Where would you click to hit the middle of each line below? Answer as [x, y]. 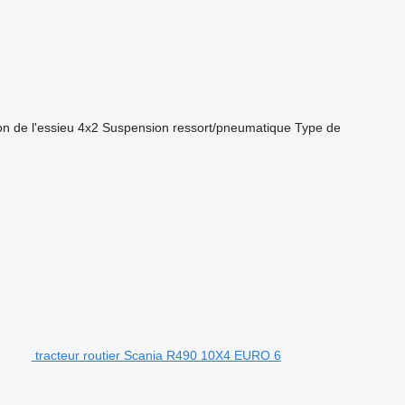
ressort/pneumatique [231, 127]
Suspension [135, 127]
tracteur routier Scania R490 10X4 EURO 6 [158, 355]
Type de [317, 127]
